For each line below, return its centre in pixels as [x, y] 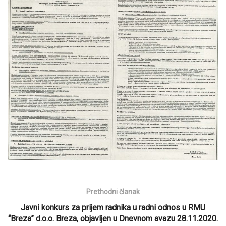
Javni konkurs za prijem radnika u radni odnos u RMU [113, 208]
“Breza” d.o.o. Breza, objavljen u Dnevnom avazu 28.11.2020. [113, 219]
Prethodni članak [113, 192]
